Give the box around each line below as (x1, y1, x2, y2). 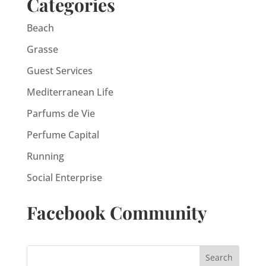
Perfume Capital (26, 128, 99, 141)
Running (26, 150, 64, 163)
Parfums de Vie (26, 107, 95, 120)
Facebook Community (26, 201, 207, 224)
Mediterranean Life (26, 85, 113, 99)
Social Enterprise (26, 171, 102, 184)
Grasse (26, 43, 58, 56)
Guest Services (26, 64, 93, 77)
